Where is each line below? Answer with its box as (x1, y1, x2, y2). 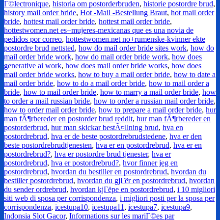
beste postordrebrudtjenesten (4, 141, 92, 150)
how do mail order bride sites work (79, 44, 187, 53)
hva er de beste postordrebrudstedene (51, 132, 165, 141)
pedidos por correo (4, 35, 62, 44)
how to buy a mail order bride (78, 70, 170, 79)
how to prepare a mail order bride (99, 106, 202, 114)
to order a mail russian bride (4, 97, 90, 106)
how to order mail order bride (4, 106, 95, 114)
